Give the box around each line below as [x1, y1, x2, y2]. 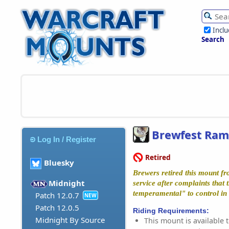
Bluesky [44, 157, 74, 168]
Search [201, 35, 224, 44]
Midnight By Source [35, 215, 105, 225]
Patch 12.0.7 [35, 190, 79, 201]
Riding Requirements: [133, 206, 209, 215]
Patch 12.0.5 [35, 202, 79, 213]
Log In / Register [37, 134, 97, 144]
